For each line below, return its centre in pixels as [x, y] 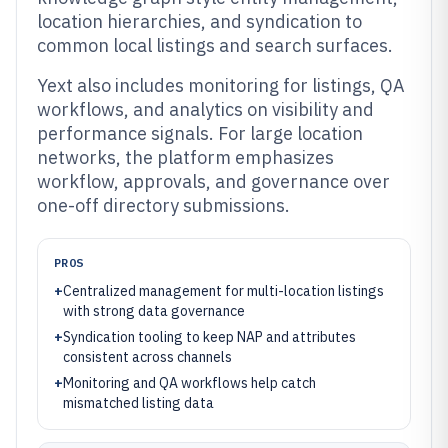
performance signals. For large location [200, 133]
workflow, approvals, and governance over [213, 181]
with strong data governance [154, 311]
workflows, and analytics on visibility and [205, 109]
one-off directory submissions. [163, 205]
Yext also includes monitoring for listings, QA [221, 85]
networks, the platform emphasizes [185, 157]
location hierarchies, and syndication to [199, 21]
